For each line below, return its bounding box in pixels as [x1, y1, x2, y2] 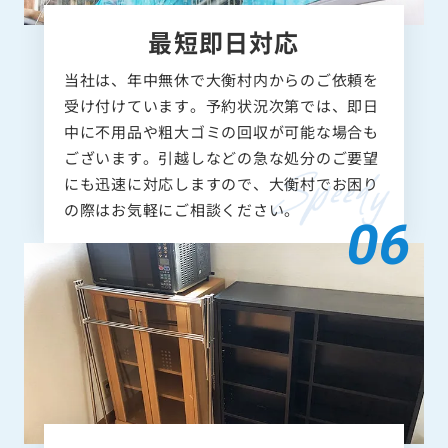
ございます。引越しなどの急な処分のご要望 [63, 147, 379, 169]
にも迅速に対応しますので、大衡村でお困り [63, 173, 379, 195]
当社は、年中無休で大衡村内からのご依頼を [63, 69, 379, 91]
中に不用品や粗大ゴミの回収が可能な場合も [63, 121, 379, 143]
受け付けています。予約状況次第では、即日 [63, 95, 379, 117]
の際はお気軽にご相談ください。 [63, 199, 300, 221]
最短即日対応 [148, 24, 300, 60]
